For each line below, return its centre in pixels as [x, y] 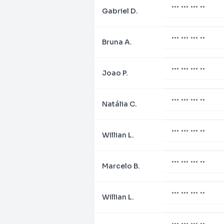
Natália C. [119, 104]
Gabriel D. [120, 11]
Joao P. [115, 73]
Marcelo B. [121, 166]
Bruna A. [117, 42]
